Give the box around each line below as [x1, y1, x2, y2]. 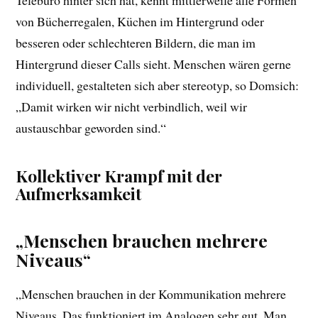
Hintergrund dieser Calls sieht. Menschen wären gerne [16, 55, 292, 73]
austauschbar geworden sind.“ [16, 119, 167, 137]
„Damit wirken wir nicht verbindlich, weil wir [16, 98, 248, 116]
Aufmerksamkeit [16, 182, 142, 205]
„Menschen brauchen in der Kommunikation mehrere [16, 285, 287, 303]
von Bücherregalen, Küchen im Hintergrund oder [16, 13, 265, 31]
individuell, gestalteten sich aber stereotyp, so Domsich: [16, 77, 300, 94]
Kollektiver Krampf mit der [16, 165, 223, 187]
